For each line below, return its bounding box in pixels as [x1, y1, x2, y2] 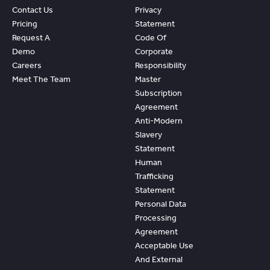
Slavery [135, 129, 162, 140]
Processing [135, 212, 177, 223]
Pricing [12, 18, 37, 29]
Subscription [135, 87, 182, 98]
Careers [12, 60, 42, 71]
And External [135, 254, 183, 265]
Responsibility [135, 60, 186, 71]
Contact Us [12, 4, 53, 15]
